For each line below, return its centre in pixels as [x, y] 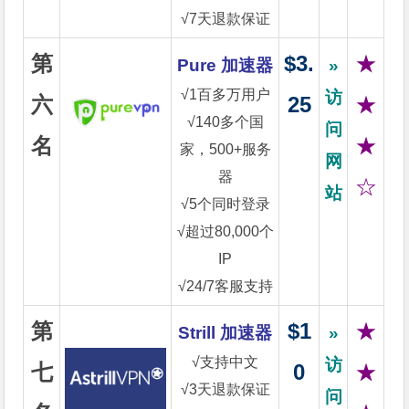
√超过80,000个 [225, 231]
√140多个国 [225, 122]
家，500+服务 [225, 149]
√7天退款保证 [225, 19]
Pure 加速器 [225, 65]
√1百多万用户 [225, 94]
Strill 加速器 [225, 333]
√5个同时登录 [225, 204]
